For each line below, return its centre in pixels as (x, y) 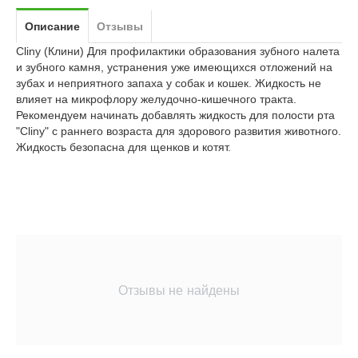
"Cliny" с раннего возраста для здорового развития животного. (179, 131)
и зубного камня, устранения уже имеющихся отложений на (175, 67)
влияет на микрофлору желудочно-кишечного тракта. (157, 99)
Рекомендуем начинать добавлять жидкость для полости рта (176, 115)
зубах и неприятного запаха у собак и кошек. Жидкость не (169, 83)
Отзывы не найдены (179, 290)
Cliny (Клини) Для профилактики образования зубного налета (178, 51)
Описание (53, 26)
